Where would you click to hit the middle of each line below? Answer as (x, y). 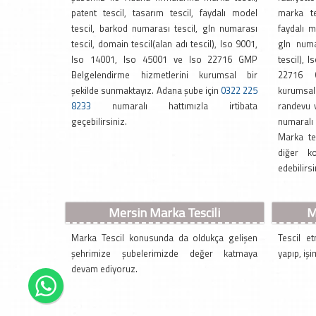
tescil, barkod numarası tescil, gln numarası (165, 29)
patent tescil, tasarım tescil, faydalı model (165, 13)
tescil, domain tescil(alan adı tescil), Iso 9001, (165, 44)
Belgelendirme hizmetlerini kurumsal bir (165, 75)
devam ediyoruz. (105, 269)
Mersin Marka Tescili (165, 213)
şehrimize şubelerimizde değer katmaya (165, 254)
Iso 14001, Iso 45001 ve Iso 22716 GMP (165, 60)
